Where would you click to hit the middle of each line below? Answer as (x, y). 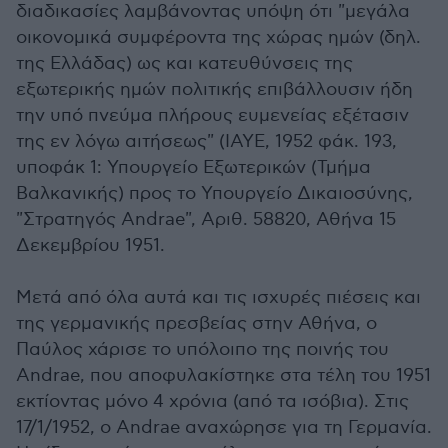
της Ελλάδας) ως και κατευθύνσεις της (184, 64)
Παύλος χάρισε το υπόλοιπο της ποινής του (202, 350)
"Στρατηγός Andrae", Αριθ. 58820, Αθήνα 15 (206, 220)
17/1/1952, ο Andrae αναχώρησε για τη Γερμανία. (224, 428)
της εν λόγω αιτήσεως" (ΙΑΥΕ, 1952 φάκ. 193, (206, 142)
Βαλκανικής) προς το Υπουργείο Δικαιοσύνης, (214, 194)
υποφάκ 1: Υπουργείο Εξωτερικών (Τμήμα (193, 168)
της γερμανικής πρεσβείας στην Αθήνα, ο (196, 324)
